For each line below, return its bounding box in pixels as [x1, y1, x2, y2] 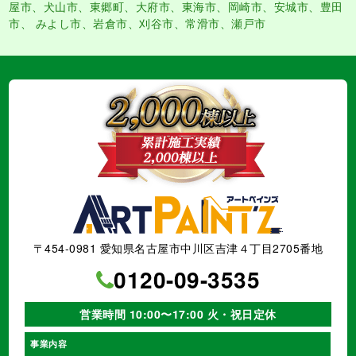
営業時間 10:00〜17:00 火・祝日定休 [79, 306, 277, 323]
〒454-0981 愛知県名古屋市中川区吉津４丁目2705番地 [33, 240, 323, 257]
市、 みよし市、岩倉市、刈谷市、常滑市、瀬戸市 [9, 15, 266, 32]
